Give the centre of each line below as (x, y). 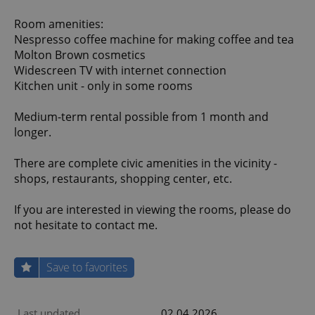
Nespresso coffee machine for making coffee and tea (154, 40)
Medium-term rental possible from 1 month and (141, 117)
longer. (33, 133)
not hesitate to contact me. (86, 225)
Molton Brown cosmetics (80, 55)
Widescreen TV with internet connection (120, 71)
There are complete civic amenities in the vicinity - (146, 163)
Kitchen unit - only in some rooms (103, 86)
